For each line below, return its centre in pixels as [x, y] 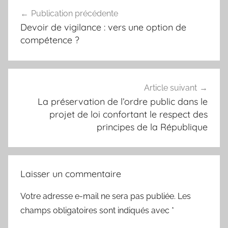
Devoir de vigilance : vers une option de [103, 27]
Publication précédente [75, 13]
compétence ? [50, 40]
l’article [31, 39]
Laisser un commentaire [71, 174]
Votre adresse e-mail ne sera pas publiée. [98, 196]
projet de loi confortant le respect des [129, 114]
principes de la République [152, 127]
